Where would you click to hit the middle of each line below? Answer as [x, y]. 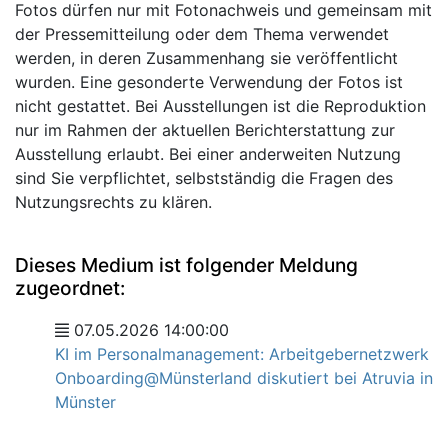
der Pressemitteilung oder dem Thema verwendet [202, 34]
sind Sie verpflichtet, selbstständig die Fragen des [204, 178]
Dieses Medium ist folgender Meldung [186, 265]
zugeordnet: [70, 288]
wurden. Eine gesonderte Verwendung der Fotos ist [209, 82]
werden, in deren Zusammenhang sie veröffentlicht [206, 58]
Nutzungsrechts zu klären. [113, 202]
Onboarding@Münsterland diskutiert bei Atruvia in [244, 378]
